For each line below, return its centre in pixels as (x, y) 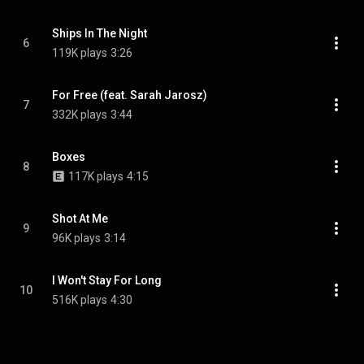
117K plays (96, 176)
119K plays (80, 53)
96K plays (76, 238)
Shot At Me (80, 219)
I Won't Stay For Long (107, 280)
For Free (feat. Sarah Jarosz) (130, 95)
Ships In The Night (100, 33)
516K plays (80, 300)
